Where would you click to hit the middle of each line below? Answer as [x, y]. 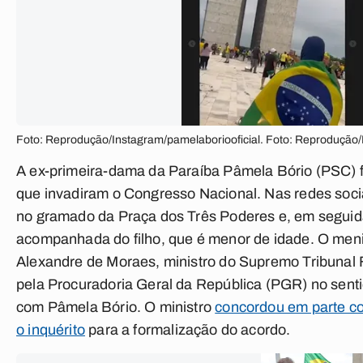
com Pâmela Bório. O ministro [116, 307]
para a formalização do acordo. [188, 330]
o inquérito [51, 330]
